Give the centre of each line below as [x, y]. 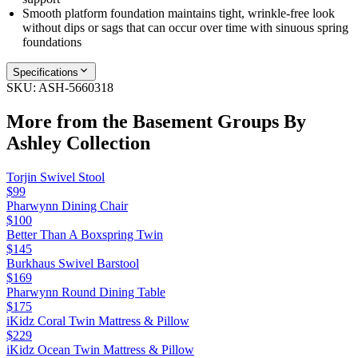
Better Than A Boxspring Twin [85, 234]
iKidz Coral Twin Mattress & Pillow [98, 320]
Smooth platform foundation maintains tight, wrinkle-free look [179, 13]
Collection [106, 143]
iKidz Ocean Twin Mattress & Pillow [100, 349]
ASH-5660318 [76, 87]
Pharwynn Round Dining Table [86, 292]
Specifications [46, 72]
